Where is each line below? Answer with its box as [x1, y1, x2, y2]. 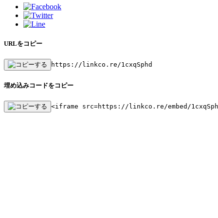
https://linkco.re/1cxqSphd [51, 61, 152, 69]
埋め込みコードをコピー [4, 82, 73, 90]
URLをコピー [4, 39, 42, 47]
